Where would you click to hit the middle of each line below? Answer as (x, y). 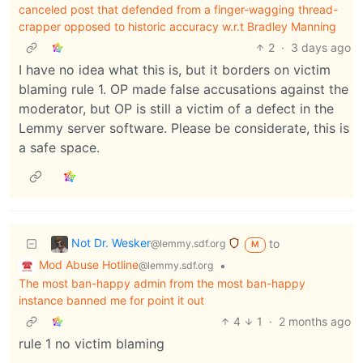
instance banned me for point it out (111, 300)
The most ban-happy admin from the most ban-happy (162, 283)
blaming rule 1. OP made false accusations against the (184, 90)
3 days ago (321, 48)
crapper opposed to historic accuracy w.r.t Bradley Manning (177, 27)
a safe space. (59, 148)
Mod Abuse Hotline (89, 265)
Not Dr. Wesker (111, 243)
